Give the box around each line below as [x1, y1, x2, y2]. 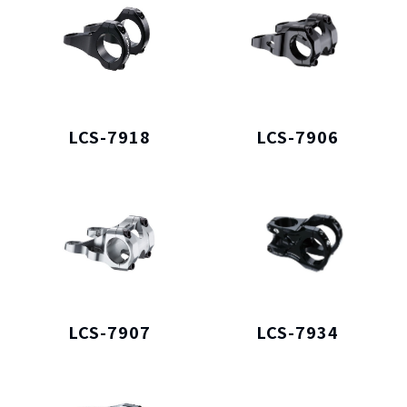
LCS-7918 [68, 124, 152, 148]
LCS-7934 [255, 320, 339, 344]
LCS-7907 [68, 320, 152, 344]
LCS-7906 [255, 124, 339, 148]
